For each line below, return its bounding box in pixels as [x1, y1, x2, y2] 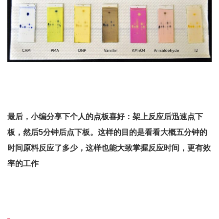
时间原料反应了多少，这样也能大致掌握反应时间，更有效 [7, 143, 211, 152]
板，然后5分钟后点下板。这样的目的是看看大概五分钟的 [7, 128, 207, 136]
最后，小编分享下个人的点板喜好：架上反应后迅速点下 [7, 112, 203, 121]
